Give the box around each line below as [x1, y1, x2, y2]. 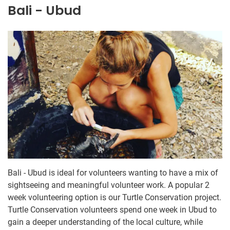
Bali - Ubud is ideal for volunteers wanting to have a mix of [8, 168, 218, 178]
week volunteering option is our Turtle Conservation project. [8, 193, 221, 203]
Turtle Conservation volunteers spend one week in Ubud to [8, 205, 217, 215]
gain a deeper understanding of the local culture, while [8, 217, 203, 227]
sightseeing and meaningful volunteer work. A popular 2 [8, 180, 209, 190]
